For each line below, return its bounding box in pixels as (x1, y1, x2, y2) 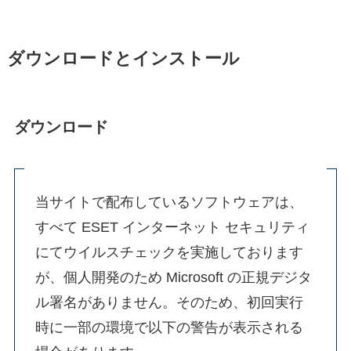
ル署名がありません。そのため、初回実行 (34, 295, 303, 311)
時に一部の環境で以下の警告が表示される (34, 320, 303, 336)
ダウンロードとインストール (6, 49, 240, 68)
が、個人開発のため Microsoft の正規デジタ (34, 270, 312, 286)
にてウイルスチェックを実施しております (34, 244, 303, 261)
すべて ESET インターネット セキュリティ (34, 219, 309, 236)
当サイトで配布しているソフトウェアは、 (34, 194, 303, 211)
